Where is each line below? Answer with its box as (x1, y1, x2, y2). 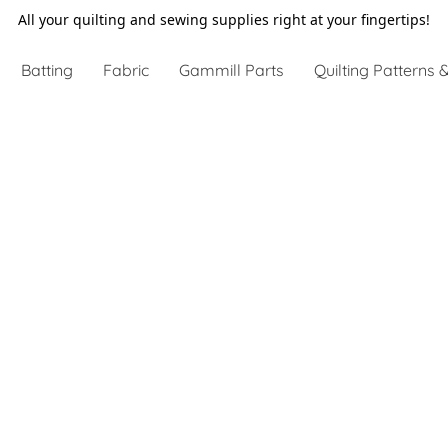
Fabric (103, 60, 150, 80)
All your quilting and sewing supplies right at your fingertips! (18, 10, 430, 29)
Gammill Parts (179, 60, 285, 80)
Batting (21, 60, 74, 80)
